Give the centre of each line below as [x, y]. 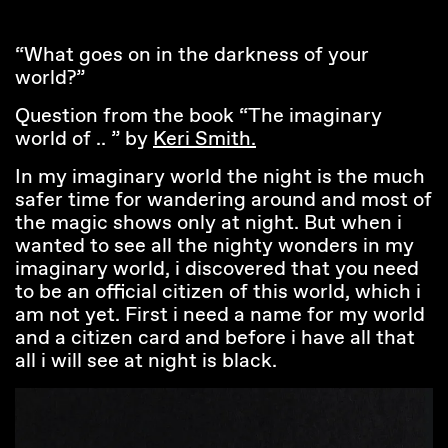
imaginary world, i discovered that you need [217, 269]
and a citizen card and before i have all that [215, 338]
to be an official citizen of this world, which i [218, 292]
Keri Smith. [204, 139]
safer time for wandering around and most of [223, 200]
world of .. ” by [84, 139]
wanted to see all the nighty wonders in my [214, 246]
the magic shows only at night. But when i [208, 223]
